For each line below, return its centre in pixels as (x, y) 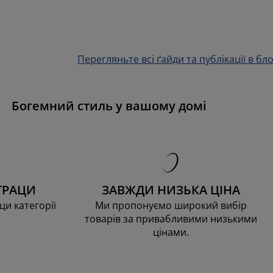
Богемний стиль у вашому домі (109, 105)
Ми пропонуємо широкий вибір (171, 205)
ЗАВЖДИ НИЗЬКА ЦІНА (171, 190)
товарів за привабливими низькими (171, 218)
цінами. (171, 232)
